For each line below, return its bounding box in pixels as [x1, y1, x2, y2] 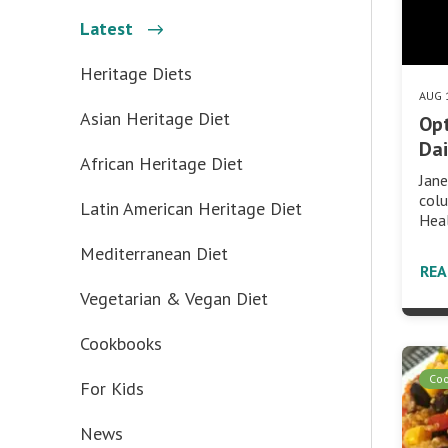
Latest [80, 17, 133, 40]
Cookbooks [80, 332, 162, 355]
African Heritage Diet [80, 152, 243, 175]
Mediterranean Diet [80, 242, 228, 265]
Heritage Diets [80, 62, 192, 85]
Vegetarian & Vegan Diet [80, 287, 268, 310]
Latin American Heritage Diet [80, 197, 302, 220]
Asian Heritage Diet [80, 107, 230, 130]
